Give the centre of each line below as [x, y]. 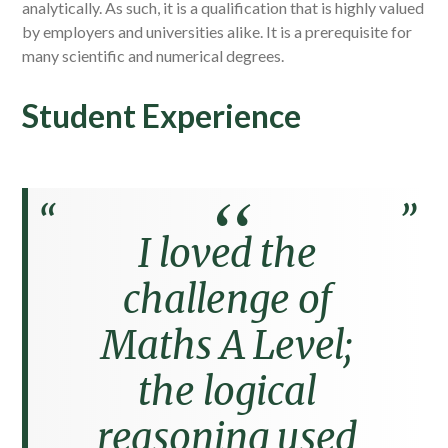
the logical [227, 391]
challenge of [227, 299]
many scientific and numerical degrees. [153, 55]
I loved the [227, 253]
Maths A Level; [227, 345]
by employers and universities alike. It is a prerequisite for [217, 31]
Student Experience [162, 115]
